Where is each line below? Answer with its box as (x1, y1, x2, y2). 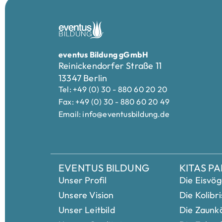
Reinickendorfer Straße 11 (58, 60, 162, 72)
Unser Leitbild (58, 204, 115, 216)
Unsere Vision (58, 189, 114, 201)
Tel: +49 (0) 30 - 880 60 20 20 (58, 84, 167, 95)
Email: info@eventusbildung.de (58, 109, 169, 119)
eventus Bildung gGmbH (58, 50, 149, 60)
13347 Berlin (58, 72, 108, 84)
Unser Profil (58, 174, 107, 186)
